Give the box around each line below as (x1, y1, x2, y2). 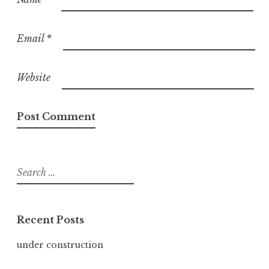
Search (16, 163, 41, 174)
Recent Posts (17, 213, 84, 226)
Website (17, 71, 50, 84)
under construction (17, 240, 103, 251)
